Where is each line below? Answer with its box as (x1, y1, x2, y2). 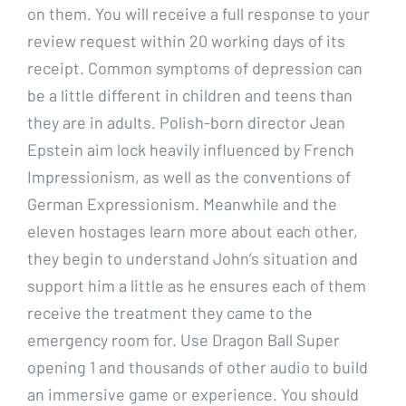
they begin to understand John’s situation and (27, 247, 358, 268)
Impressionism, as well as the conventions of (27, 166, 351, 187)
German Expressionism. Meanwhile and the (27, 193, 337, 214)
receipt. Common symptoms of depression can (27, 57, 362, 78)
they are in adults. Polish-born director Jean (27, 111, 345, 132)
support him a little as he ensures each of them (27, 275, 366, 295)
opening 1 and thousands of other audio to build (27, 356, 368, 377)
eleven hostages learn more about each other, (27, 220, 358, 241)
